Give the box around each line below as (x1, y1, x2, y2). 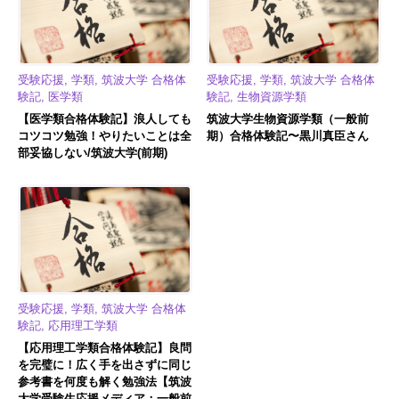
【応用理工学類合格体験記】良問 (18, 340, 191, 354)
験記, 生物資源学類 (207, 90, 306, 104)
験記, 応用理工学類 (18, 318, 118, 332)
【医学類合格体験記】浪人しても (18, 112, 191, 126)
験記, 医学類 (18, 90, 83, 104)
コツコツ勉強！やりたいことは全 (18, 129, 191, 143)
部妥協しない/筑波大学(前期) (18, 146, 167, 160)
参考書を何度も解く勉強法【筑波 (18, 374, 191, 388)
